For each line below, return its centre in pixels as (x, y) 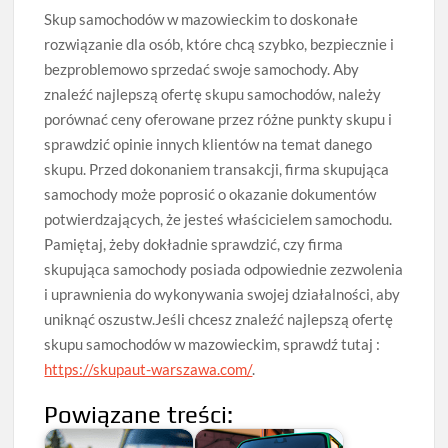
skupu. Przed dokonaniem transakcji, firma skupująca (217, 168)
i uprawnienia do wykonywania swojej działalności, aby (222, 293)
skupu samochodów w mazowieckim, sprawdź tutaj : (212, 343)
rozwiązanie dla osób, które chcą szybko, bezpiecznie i (219, 43)
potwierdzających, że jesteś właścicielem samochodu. (218, 218)
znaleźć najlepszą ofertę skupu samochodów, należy (213, 93)
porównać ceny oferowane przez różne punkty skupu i (218, 118)
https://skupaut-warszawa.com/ (148, 368)
